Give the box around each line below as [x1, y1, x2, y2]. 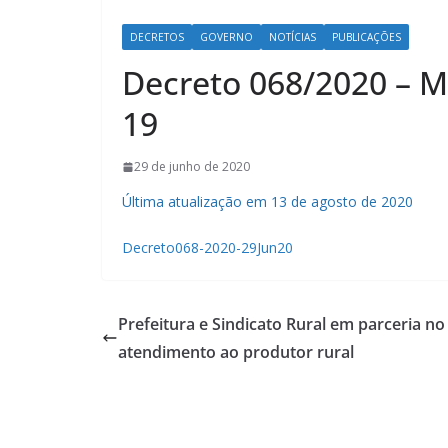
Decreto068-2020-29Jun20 [122, 238, 293, 258]
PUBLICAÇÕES [332, 30, 401, 45]
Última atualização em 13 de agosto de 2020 [122, 192, 413, 212]
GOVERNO [200, 30, 253, 45]
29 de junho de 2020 [134, 158, 250, 176]
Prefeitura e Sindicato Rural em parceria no [118, 313, 445, 336]
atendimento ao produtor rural [118, 341, 354, 364]
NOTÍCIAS [269, 30, 316, 45]
